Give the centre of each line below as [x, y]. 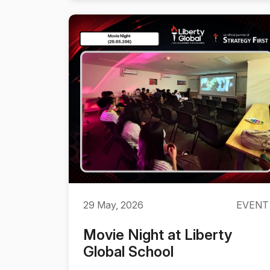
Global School [128, 252]
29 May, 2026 [113, 205]
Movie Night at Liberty [158, 235]
